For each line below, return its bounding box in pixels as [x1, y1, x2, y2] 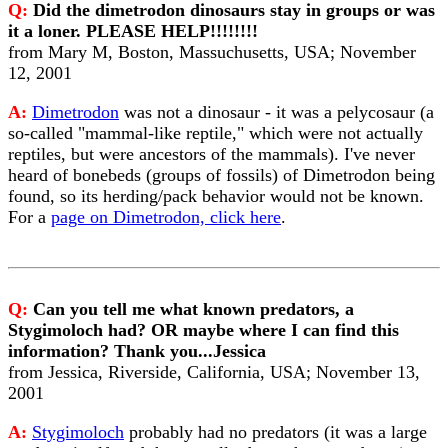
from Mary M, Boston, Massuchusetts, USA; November [8, 42, 416, 62]
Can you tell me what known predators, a [33, 299, 354, 319]
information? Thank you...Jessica [8, 341, 266, 361]
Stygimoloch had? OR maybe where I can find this [8, 320, 399, 340]
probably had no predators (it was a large [124, 422, 427, 442]
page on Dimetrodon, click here [51, 207, 281, 227]
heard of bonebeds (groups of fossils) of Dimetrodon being [8, 165, 435, 185]
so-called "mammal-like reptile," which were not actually [8, 123, 423, 143]
